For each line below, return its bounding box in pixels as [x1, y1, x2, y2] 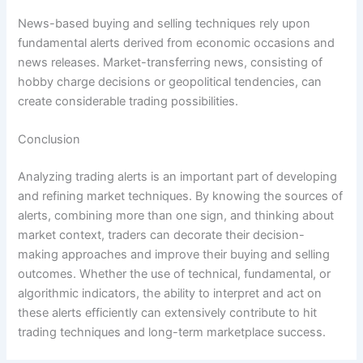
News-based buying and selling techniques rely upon [18, 15, 311, 31]
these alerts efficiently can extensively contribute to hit [18, 305, 318, 321]
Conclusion [18, 132, 81, 147]
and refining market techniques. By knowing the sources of [18, 189, 344, 204]
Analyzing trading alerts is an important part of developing [18, 169, 338, 185]
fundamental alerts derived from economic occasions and [18, 35, 335, 50]
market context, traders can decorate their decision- [18, 228, 305, 243]
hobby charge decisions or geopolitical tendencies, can [18, 74, 322, 89]
